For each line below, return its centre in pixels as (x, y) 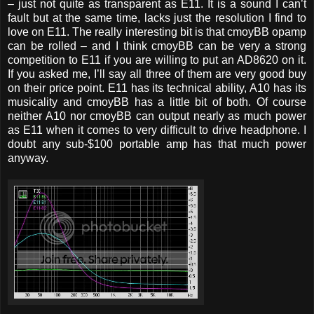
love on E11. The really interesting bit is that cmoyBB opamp (157, 32)
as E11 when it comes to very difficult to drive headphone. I (157, 130)
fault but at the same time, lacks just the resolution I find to (157, 18)
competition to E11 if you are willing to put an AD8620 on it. (157, 60)
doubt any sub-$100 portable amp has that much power (157, 144)
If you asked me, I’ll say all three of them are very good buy (157, 74)
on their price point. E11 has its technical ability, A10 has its (157, 88)
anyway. (28, 158)
